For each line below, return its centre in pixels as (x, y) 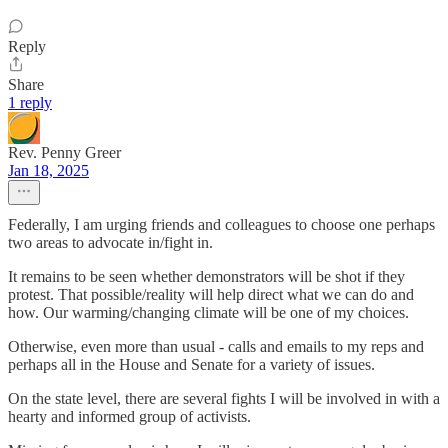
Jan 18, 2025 (48, 171)
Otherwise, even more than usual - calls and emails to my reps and (216, 347)
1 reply (30, 103)
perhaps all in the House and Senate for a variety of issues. (191, 365)
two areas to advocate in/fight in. (110, 243)
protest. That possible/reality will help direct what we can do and (211, 295)
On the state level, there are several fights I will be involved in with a (224, 399)
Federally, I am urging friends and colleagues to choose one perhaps (221, 225)
